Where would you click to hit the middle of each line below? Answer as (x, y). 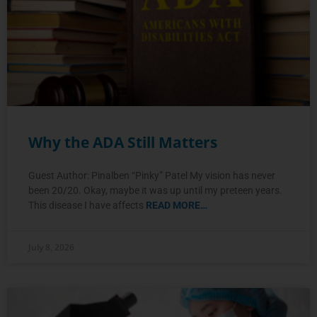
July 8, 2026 (51, 247)
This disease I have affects (87, 205)
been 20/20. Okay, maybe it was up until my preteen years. (155, 190)
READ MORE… (177, 205)
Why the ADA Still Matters (123, 142)
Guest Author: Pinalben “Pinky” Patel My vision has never (152, 175)
